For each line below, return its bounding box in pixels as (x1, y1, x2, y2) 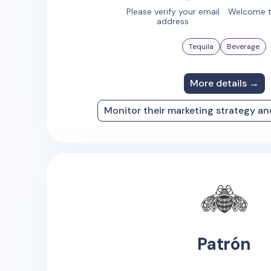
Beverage (227, 41, 260, 51)
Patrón (197, 232, 251, 255)
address (157, 15, 189, 27)
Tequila (189, 41, 214, 51)
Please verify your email (126, 5, 220, 17)
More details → (189, 76, 259, 90)
